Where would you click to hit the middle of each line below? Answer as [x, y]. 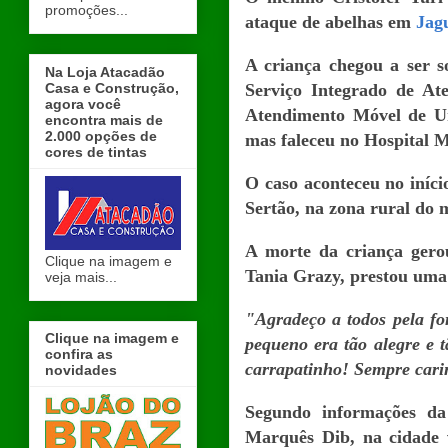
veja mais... [81, 276]
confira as [79, 353]
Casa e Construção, [112, 87]
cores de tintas [96, 151]
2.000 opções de [101, 135]
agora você [83, 103]
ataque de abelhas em [330, 22]
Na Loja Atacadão [105, 71]
